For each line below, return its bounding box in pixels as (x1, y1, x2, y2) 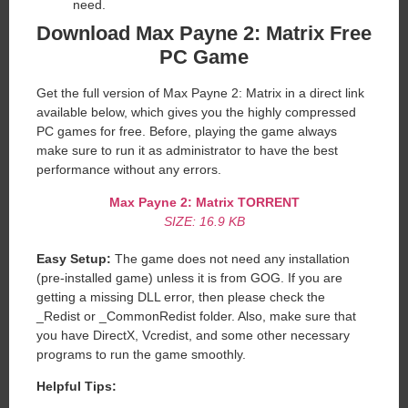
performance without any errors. (36, 162, 221, 178)
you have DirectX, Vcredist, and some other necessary (36, 327, 350, 342)
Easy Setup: (36, 250, 111, 266)
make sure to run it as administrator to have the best (36, 143, 338, 158)
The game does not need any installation (111, 250, 350, 266)
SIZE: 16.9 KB (163, 213, 245, 229)
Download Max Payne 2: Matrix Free (36, 22, 372, 46)
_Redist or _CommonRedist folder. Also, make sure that (36, 308, 356, 323)
